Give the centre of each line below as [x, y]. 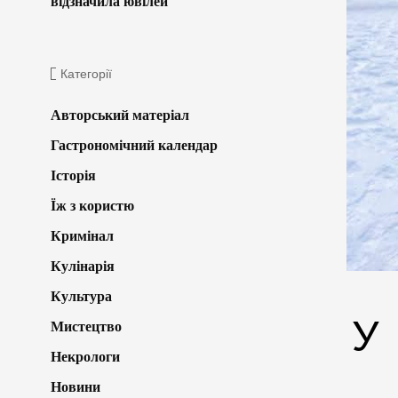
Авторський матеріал [120, 115]
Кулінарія [83, 266]
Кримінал [82, 235]
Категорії [86, 73]
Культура [81, 296]
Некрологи [85, 356]
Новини [76, 386]
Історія [73, 175]
